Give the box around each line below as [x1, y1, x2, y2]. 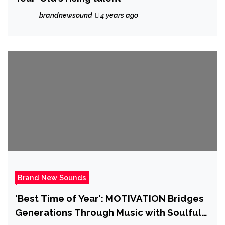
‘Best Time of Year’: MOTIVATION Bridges [15, 192, 204, 204]
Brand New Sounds [18, 173, 86, 182]
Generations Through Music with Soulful [15, 206, 201, 218]
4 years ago [99, 11, 138, 19]
